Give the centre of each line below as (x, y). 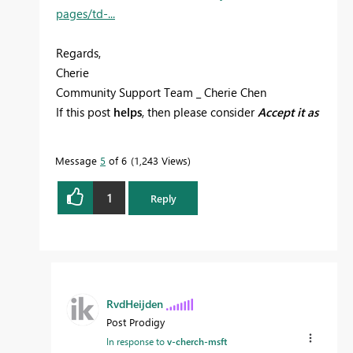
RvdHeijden (135, 303)
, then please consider (200, 112)
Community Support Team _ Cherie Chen (161, 93)
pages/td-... (85, 14)
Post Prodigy (136, 321)
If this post (85, 112)
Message (78, 161)
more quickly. (91, 152)
